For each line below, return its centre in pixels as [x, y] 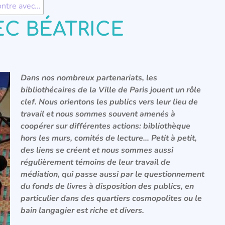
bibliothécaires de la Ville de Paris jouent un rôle [111, 90]
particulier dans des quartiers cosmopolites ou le [111, 198]
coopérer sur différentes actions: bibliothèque [106, 126]
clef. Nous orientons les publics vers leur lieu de [109, 102]
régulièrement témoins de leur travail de [96, 162]
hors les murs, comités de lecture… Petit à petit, [109, 138]
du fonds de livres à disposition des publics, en [107, 186]
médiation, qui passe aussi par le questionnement [113, 174]
